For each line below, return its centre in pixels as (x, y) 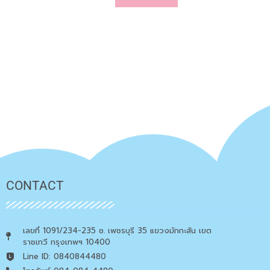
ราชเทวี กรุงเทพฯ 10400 (66, 242)
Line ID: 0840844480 (64, 257)
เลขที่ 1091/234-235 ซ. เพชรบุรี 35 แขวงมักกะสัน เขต (117, 231)
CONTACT (35, 186)
